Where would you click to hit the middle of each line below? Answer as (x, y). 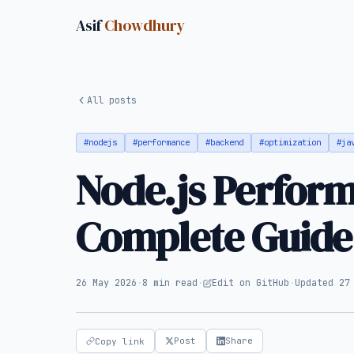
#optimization (290, 142)
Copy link (120, 341)
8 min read (170, 283)
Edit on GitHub (250, 283)
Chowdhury (145, 25)
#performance (161, 142)
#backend (224, 142)
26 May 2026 (106, 283)
